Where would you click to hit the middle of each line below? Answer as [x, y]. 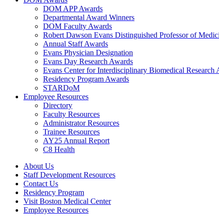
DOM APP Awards [73, 8]
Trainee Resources [71, 131]
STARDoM [61, 88]
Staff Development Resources [69, 175]
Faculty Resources [71, 114]
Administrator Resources [81, 123]
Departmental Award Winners [89, 17]
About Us [39, 166]
